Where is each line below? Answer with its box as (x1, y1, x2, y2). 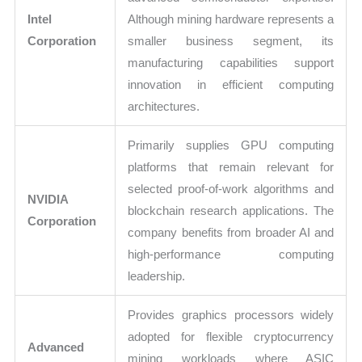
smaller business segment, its (128, 33, 335, 48)
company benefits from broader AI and (128, 225, 335, 239)
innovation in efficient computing (128, 77, 335, 91)
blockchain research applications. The (128, 203, 335, 217)
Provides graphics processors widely (128, 307, 335, 322)
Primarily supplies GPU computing (128, 137, 335, 152)
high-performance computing (128, 246, 335, 261)
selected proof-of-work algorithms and (128, 181, 335, 196)
